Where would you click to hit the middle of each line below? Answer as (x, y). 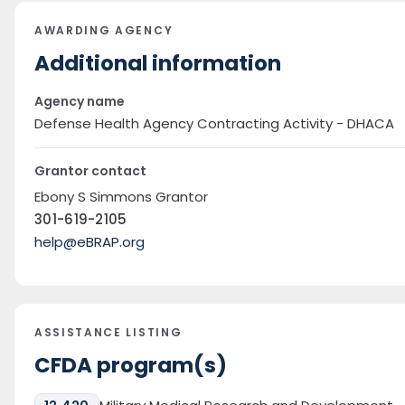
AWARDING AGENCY (104, 31)
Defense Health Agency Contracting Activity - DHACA (214, 124)
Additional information (158, 64)
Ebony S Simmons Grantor (121, 197)
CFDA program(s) (131, 366)
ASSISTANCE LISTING (108, 333)
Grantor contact (90, 171)
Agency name (80, 102)
